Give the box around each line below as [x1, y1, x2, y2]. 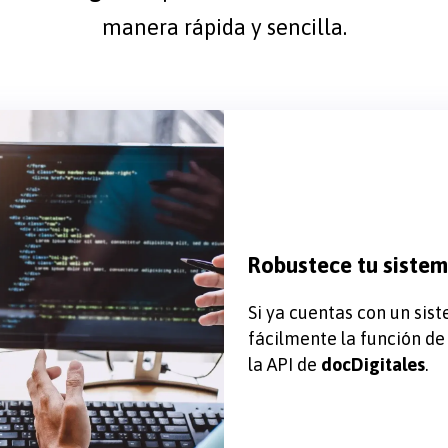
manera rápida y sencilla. [101, 13, 347, 40]
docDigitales [321, 353, 425, 375]
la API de [248, 353, 321, 375]
